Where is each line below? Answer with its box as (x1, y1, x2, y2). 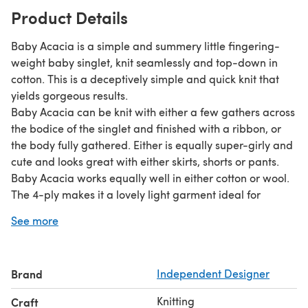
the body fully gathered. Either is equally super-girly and (11, 137, 293, 152)
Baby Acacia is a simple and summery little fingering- (11, 38, 280, 53)
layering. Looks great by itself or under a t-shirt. (11, 203, 248, 218)
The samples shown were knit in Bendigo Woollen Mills (11, 236, 283, 251)
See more (11, 212, 58, 228)
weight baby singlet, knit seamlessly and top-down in (11, 54, 278, 69)
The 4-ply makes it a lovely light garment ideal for (11, 186, 261, 201)
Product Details (11, 5, 128, 29)
